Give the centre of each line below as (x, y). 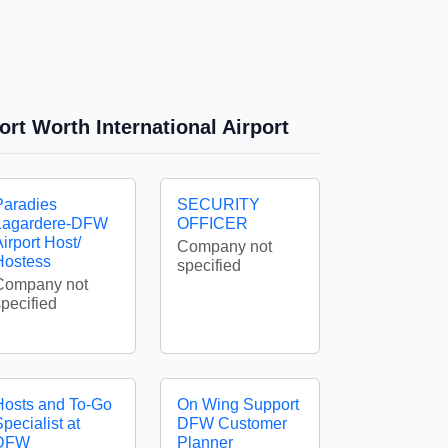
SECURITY (218, 204)
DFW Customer (232, 423)
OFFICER (212, 223)
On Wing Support (238, 404)
